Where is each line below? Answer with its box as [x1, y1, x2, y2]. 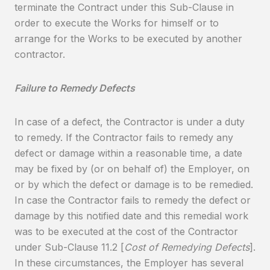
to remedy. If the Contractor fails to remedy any [14, 131, 233, 143]
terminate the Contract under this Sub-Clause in [14, 1, 234, 13]
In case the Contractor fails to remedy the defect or [14, 194, 251, 206]
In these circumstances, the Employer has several [14, 257, 243, 269]
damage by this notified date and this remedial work [14, 210, 248, 222]
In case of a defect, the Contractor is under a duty [14, 116, 245, 128]
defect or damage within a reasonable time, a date [14, 147, 242, 159]
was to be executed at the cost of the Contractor [14, 225, 238, 237]
